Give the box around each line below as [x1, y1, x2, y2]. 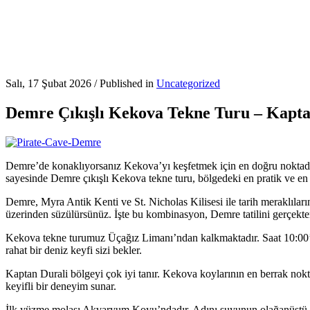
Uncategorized [156, 77, 220, 90]
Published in [100, 77, 156, 90]
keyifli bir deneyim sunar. [6, 280, 116, 293]
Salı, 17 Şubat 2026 [6, 77, 91, 90]
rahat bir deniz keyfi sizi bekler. [6, 244, 142, 257]
